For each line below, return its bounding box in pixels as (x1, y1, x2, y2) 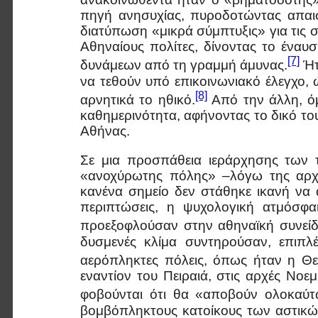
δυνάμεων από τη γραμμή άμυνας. (80, 57, 288, 73)
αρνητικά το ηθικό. (80, 92, 195, 108)
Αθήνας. (80, 124, 130, 139)
